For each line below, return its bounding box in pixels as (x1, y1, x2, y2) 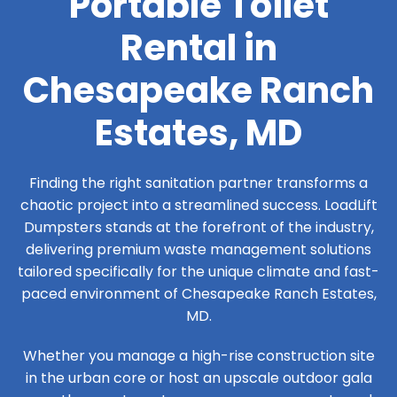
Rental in (120, 23, 277, 74)
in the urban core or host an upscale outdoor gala (25, 368, 372, 389)
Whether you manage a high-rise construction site (22, 346, 375, 367)
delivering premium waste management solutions (26, 239, 371, 261)
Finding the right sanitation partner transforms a (29, 173, 368, 194)
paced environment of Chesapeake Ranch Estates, (20, 284, 377, 305)
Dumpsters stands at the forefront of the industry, (23, 217, 374, 238)
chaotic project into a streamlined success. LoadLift (19, 195, 378, 216)
